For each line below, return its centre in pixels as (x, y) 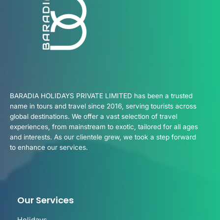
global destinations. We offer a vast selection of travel (94, 116)
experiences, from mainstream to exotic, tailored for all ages (104, 126)
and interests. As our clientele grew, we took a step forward (103, 137)
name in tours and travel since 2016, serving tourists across (103, 106)
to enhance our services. (49, 147)
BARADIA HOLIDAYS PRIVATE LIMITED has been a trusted (101, 96)
